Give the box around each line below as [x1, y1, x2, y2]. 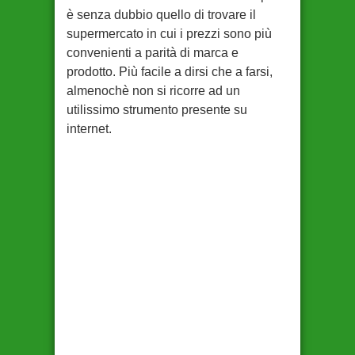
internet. [67, 122, 112, 136]
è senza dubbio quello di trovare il [67, 8, 256, 21]
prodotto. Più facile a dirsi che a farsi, [67, 65, 273, 78]
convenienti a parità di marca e [67, 46, 239, 59]
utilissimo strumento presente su [67, 103, 247, 116]
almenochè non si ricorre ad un [67, 84, 240, 97]
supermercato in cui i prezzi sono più [67, 27, 272, 40]
